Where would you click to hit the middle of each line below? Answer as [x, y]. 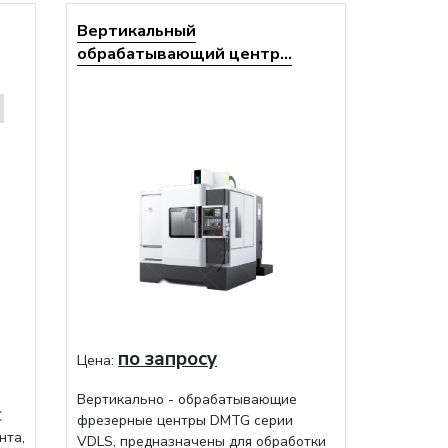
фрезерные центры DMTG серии [185, 420]
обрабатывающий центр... [184, 53]
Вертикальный [136, 30]
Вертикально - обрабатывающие [187, 399]
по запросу [167, 359]
